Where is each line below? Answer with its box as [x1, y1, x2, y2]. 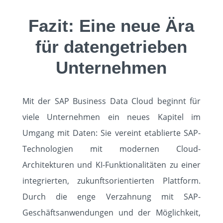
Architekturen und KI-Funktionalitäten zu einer [22, 159, 201, 170]
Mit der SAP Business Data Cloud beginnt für [22, 96, 201, 107]
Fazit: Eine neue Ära [28, 16, 195, 35]
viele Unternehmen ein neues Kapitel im [22, 111, 201, 122]
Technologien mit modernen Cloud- [22, 143, 201, 154]
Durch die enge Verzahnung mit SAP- [22, 191, 201, 202]
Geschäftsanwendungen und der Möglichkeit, [22, 207, 201, 218]
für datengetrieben [35, 37, 188, 56]
